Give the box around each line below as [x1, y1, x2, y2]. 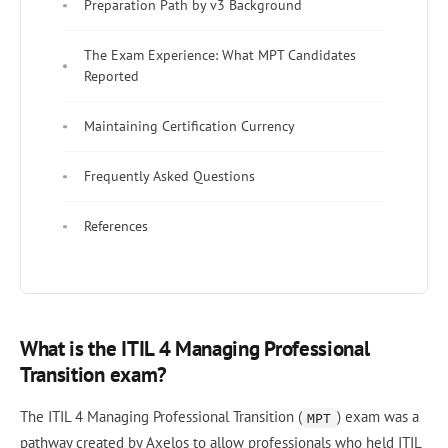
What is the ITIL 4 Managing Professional [20, 335, 370, 363]
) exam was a [336, 407, 419, 427]
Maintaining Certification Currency [84, 117, 295, 136]
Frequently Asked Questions [84, 167, 255, 186]
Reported [84, 67, 139, 86]
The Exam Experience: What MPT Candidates [84, 46, 356, 65]
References [84, 217, 148, 236]
